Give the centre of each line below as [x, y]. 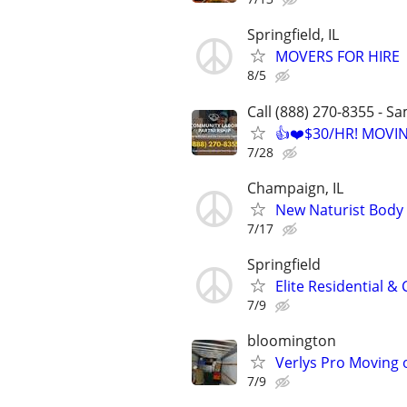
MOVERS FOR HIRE [338, 57]
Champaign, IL [295, 188]
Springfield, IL [293, 35]
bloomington [292, 341]
